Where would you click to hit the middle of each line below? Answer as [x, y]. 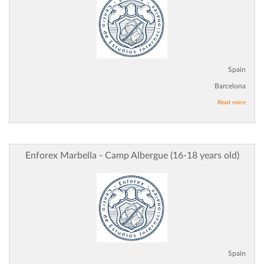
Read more [232, 103]
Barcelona [230, 86]
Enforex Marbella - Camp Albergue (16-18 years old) [132, 156]
